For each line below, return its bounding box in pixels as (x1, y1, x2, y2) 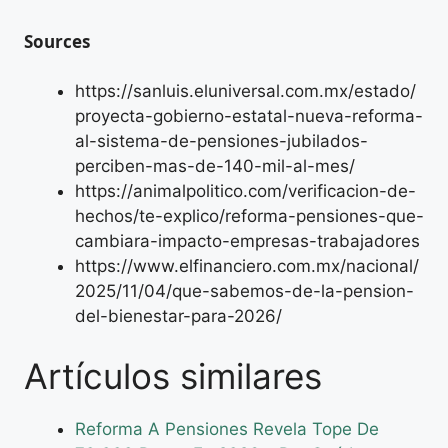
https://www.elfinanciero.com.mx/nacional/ (75, 256, 419, 277)
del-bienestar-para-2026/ (75, 306, 282, 327)
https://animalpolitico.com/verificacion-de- (75, 181, 416, 202)
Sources (24, 29, 90, 53)
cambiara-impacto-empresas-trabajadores (75, 231, 420, 252)
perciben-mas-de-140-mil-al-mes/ (75, 156, 355, 177)
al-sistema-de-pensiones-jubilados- (75, 131, 368, 152)
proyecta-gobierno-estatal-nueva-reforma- (75, 106, 423, 127)
